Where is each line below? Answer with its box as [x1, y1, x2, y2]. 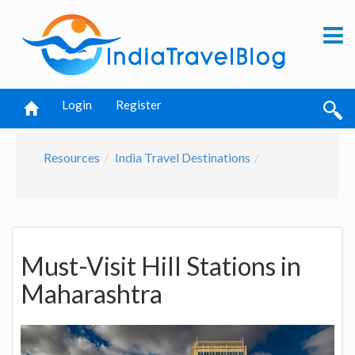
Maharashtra [21, 278, 162, 310]
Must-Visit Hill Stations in [21, 250, 301, 282]
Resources [44, 150, 100, 165]
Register [116, 97, 162, 112]
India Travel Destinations [115, 150, 250, 165]
